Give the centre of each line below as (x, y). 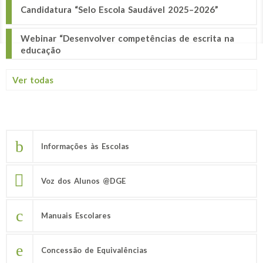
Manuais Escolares (76, 215)
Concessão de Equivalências (94, 250)
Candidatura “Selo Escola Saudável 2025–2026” (119, 9)
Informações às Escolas (85, 146)
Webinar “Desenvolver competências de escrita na (127, 38)
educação (41, 50)
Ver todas (33, 80)
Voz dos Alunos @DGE (83, 181)
